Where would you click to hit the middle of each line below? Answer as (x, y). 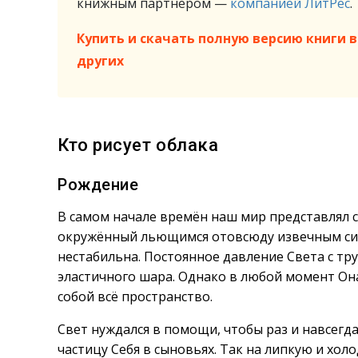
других (100, 61)
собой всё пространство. (135, 296)
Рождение (98, 185)
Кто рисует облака (138, 145)
